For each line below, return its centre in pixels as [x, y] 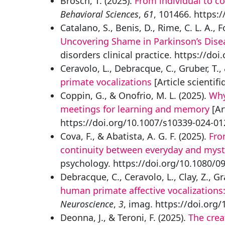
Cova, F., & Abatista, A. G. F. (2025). [135, 136]
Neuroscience [87, 204]
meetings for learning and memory [135, 109]
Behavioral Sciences [99, 14]
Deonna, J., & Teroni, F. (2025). [124, 217]
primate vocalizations [106, 82]
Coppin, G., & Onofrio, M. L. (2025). [135, 95]
